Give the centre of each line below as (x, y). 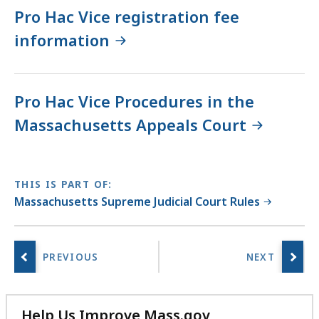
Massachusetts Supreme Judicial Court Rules (137, 202)
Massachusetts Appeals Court (130, 124)
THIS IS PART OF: (63, 185)
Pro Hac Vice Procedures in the (134, 101)
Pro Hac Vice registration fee (127, 17)
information (62, 40)
